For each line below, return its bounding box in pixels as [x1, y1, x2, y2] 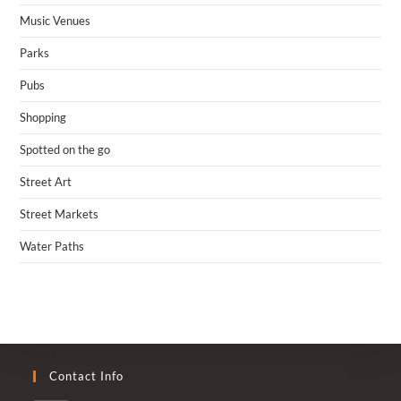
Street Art [20, 174, 73, 189]
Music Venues [20, 13, 91, 28]
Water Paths [20, 238, 85, 253]
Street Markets [20, 206, 99, 221]
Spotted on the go [20, 141, 111, 157]
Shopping [20, 109, 67, 124]
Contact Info [49, 368, 124, 383]
